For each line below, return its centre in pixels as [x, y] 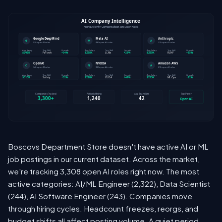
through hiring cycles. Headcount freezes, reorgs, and [103, 209]
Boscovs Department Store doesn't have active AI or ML [108, 147]
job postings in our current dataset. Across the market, [104, 159]
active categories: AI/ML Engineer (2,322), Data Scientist [109, 184]
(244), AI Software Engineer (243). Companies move [100, 196]
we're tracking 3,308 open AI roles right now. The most [104, 171]
